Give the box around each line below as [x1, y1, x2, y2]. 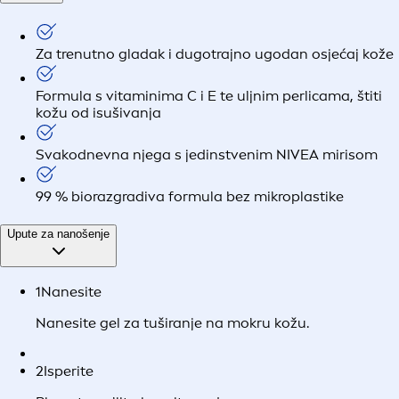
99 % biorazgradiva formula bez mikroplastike [36, 187, 344, 205]
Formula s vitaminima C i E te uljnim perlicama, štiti [36, 86, 382, 104]
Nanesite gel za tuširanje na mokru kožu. [36, 314, 309, 332]
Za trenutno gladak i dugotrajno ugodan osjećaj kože [36, 45, 394, 62]
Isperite [44, 362, 94, 380]
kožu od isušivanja [36, 103, 161, 121]
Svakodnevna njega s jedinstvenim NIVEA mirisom [36, 145, 378, 163]
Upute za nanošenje [7, 226, 110, 240]
